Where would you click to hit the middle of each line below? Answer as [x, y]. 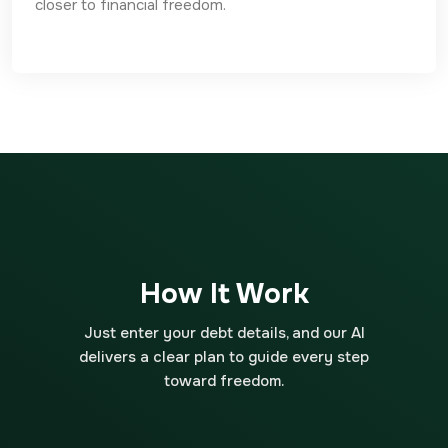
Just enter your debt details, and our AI [224, 333]
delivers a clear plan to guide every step [224, 357]
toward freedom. [224, 381]
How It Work [224, 294]
